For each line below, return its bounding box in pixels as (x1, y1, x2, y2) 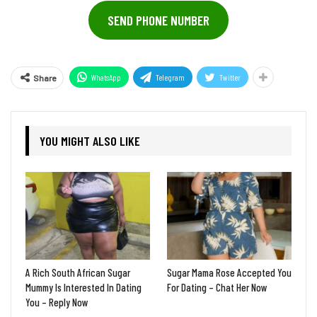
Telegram (156, 72, 185, 83)
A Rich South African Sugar (25, 265, 130, 279)
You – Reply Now (25, 295, 88, 309)
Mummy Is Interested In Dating (25, 280, 142, 294)
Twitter (219, 72, 241, 83)
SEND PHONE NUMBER (108, 11, 209, 28)
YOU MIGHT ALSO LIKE (40, 133, 140, 149)
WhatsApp (91, 72, 121, 83)
